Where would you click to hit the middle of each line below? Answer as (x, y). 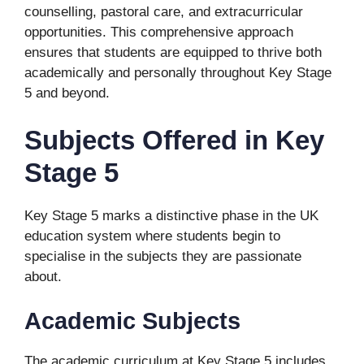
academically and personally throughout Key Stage (178, 73)
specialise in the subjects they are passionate (163, 256)
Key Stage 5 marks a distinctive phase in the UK (171, 215)
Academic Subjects (132, 321)
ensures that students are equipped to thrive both (173, 52)
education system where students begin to (152, 236)
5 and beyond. (67, 93)
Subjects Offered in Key (174, 140)
